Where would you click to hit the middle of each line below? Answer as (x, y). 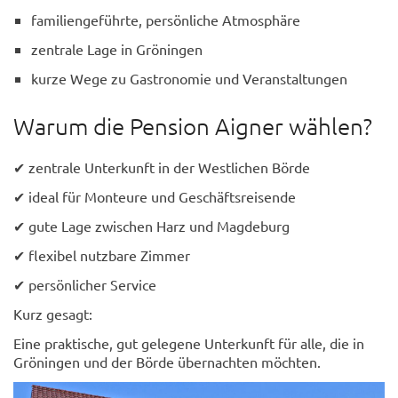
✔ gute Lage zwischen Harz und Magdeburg (151, 225)
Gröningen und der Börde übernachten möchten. (167, 361)
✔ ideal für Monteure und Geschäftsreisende (155, 196)
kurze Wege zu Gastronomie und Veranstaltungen (189, 79)
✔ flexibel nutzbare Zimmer (102, 255)
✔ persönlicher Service (85, 284)
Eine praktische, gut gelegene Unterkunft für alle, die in (189, 342)
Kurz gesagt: (53, 313)
